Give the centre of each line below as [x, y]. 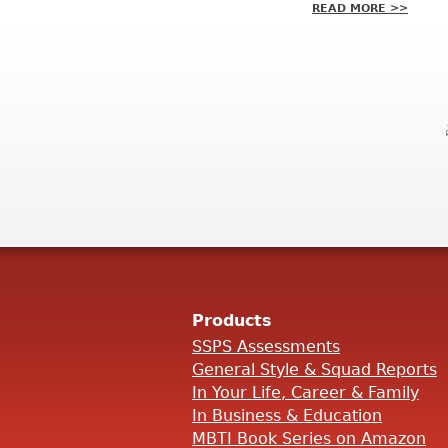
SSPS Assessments [266, 346]
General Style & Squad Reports [314, 369]
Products [232, 320]
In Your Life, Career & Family [305, 392]
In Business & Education [287, 415]
